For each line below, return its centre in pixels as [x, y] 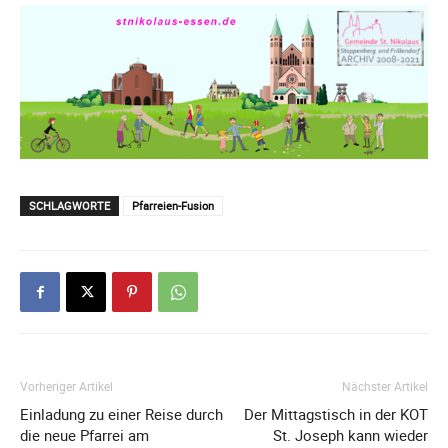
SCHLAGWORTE [69, 206]
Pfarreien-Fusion [173, 206]
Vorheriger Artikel [66, 386]
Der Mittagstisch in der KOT [336, 414]
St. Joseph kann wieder [350, 435]
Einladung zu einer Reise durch [121, 414]
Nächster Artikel [385, 386]
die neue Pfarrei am [84, 435]
